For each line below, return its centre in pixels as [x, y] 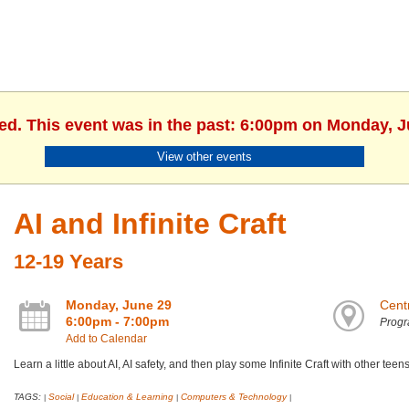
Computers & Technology [233, 397]
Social [61, 397]
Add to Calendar [106, 339]
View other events [204, 156]
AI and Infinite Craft [150, 224]
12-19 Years [68, 262]
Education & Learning [127, 397]
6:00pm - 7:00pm [117, 322]
